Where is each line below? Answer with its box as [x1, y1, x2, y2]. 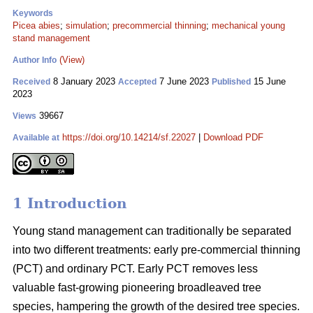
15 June [251, 76, 286, 87]
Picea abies [13, 20, 60, 31]
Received [13, 77, 50, 87]
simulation [66, 20, 107, 31]
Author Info [13, 55, 57, 65]
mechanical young [212, 20, 285, 31]
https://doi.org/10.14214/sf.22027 [62, 132, 196, 143]
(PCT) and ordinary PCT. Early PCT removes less [13, 263, 258, 275]
